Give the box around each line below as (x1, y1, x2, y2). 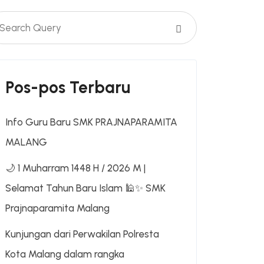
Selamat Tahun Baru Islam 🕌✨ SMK (5, 181, 166, 194)
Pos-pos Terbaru (5, 77, 130, 97)
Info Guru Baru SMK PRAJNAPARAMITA (5, 115, 177, 128)
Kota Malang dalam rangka (5, 247, 124, 260)
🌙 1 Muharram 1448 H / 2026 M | (5, 161, 146, 174)
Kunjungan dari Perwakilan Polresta (5, 227, 159, 240)
